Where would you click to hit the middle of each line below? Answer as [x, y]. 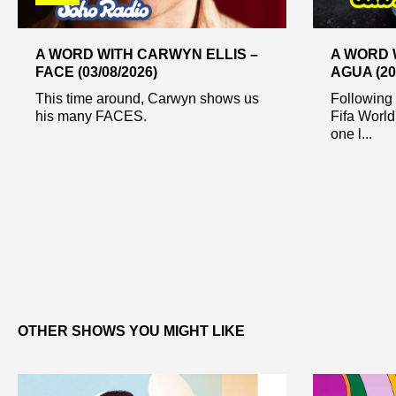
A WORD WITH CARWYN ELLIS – [147, 54]
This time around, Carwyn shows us [147, 98]
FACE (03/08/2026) [96, 72]
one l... [351, 133]
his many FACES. [91, 116]
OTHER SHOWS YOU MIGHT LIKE [131, 331]
